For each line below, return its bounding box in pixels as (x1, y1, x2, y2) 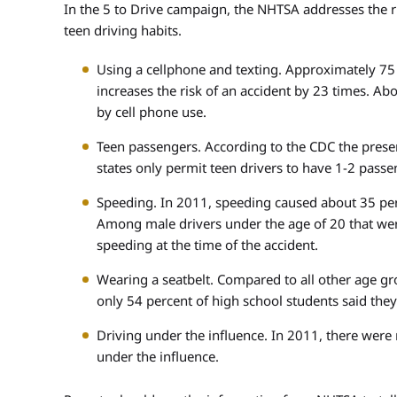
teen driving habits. (64, 21, 182, 39)
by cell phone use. (97, 103, 206, 121)
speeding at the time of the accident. (97, 236, 318, 253)
